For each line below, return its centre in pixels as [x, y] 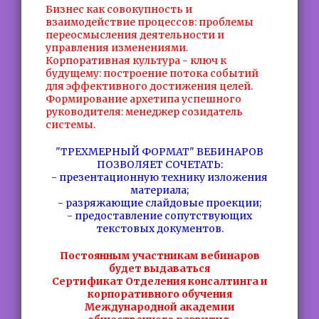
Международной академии [159, 307]
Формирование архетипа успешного [143, 99]
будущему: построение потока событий [152, 73]
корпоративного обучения [159, 294]
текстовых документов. [159, 229]
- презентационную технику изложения [159, 177]
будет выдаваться [159, 268]
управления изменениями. [117, 48]
